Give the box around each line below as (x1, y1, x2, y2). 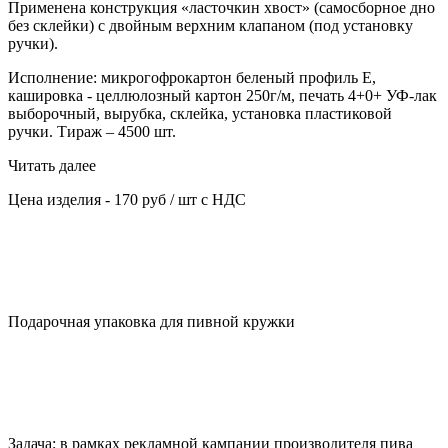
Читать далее (8, 157, 96, 175)
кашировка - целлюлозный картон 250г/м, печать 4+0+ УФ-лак (8, 87, 437, 105)
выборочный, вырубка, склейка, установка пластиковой (8, 105, 392, 123)
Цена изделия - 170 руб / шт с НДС (8, 191, 246, 209)
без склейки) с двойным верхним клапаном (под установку (8, 17, 413, 35)
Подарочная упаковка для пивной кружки (8, 313, 295, 331)
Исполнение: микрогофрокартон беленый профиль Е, (8, 69, 376, 87)
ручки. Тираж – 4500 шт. (8, 123, 176, 141)
